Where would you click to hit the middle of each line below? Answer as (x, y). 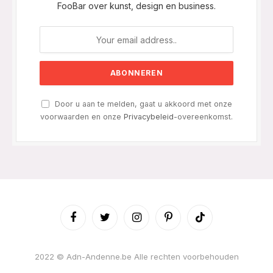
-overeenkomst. (203, 117)
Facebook (91, 222)
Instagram (154, 222)
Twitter (117, 222)
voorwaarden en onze (82, 117)
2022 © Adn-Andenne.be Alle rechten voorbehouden (136, 257)
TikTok (211, 222)
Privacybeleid (149, 117)
